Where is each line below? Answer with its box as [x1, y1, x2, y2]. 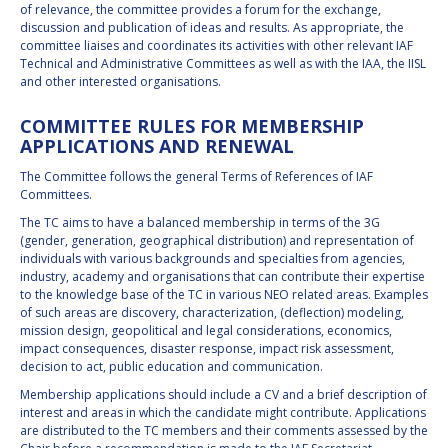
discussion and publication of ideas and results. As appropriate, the [20, 19, 404, 37]
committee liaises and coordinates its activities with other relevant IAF [20, 37, 413, 55]
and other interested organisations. [20, 73, 221, 91]
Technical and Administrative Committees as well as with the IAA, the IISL [20, 55, 426, 73]
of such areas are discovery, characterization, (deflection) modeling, [20, 304, 404, 322]
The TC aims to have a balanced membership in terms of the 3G [20, 214, 380, 232]
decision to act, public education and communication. [20, 358, 323, 376]
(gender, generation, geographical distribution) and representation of [20, 232, 414, 250]
